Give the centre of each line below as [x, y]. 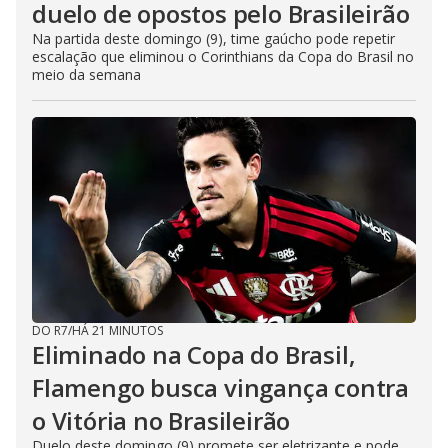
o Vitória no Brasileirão [161, 420]
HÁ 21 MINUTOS [117, 330]
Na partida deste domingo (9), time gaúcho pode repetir [213, 38]
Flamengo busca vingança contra [220, 387]
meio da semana [86, 74]
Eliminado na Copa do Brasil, [194, 354]
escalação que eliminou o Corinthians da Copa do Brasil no [223, 56]
